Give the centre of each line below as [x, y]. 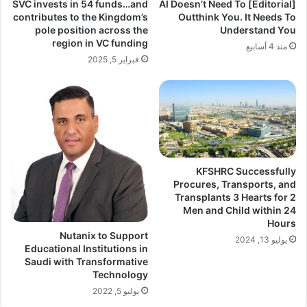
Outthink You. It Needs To [237, 17]
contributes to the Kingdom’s [81, 17]
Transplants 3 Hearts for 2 [235, 197]
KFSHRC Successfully [246, 171]
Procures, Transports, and [235, 184]
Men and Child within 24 [240, 210]
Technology [120, 275]
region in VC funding [100, 43]
